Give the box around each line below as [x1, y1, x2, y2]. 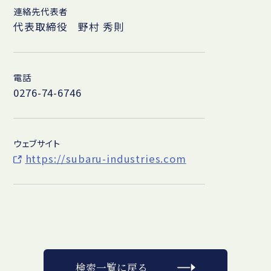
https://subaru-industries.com [25, 151, 186, 166]
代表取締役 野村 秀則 [13, 19, 125, 34]
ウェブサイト [13, 136, 60, 149]
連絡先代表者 [13, 5, 68, 18]
